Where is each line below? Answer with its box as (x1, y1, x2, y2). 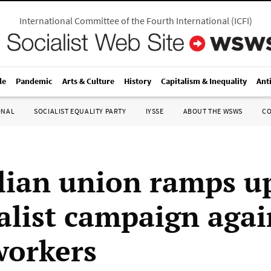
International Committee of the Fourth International (19, 15, 229, 27)
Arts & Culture (62, 76, 114, 87)
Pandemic (16, 76, 53, 87)
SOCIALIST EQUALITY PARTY (34, 106, 126, 116)
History (124, 76, 151, 87)
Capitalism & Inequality (161, 76, 247, 87)
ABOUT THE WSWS (183, 106, 243, 116)
